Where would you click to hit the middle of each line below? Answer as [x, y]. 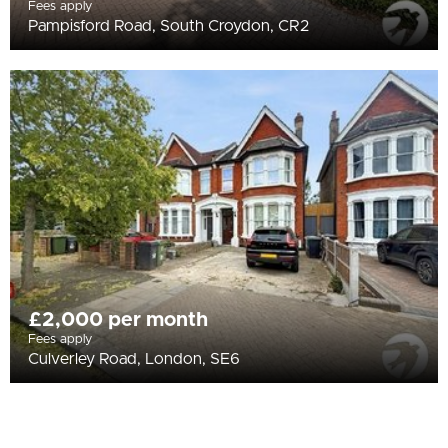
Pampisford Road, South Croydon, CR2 [168, 26]
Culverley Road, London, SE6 [134, 359]
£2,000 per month [118, 320]
